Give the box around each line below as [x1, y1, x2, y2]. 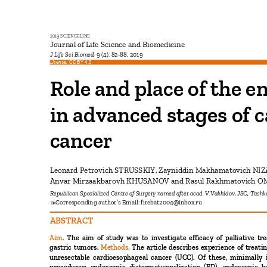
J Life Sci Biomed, [49, 50, 97, 58]
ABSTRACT [49, 215, 97, 226]
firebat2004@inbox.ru [141, 198, 205, 206]
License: [49, 59, 69, 65]
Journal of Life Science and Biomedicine [49, 39, 189, 49]
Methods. [101, 243, 132, 252]
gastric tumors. [49, 243, 101, 252]
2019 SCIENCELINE [49, 33, 93, 39]
